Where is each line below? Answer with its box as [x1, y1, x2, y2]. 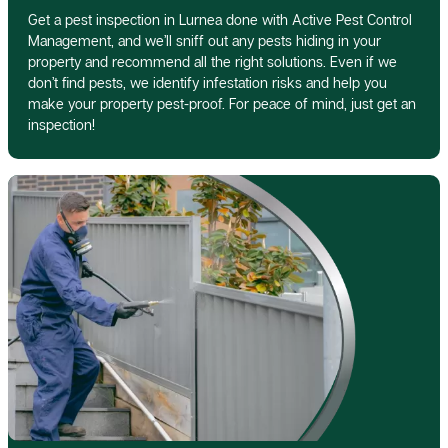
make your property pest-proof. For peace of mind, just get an [28, 94, 416, 112]
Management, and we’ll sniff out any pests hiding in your [28, 31, 381, 49]
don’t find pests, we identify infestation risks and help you [28, 73, 387, 91]
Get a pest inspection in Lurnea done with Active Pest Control [28, 10, 412, 28]
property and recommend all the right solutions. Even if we [28, 52, 397, 70]
